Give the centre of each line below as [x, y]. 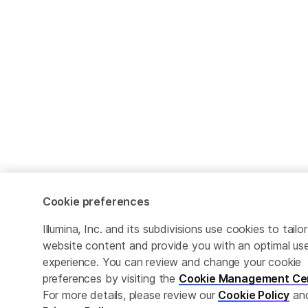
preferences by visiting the [110, 278]
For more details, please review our [130, 295]
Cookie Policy [254, 295]
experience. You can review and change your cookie [172, 262]
